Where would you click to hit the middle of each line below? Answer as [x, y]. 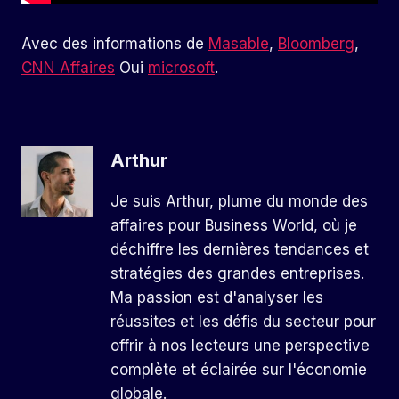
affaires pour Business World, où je [234, 226]
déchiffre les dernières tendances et [240, 250]
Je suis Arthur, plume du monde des [239, 202]
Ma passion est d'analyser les [217, 298]
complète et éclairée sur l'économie [239, 370]
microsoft [181, 67]
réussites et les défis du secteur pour [243, 322]
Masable [239, 43]
